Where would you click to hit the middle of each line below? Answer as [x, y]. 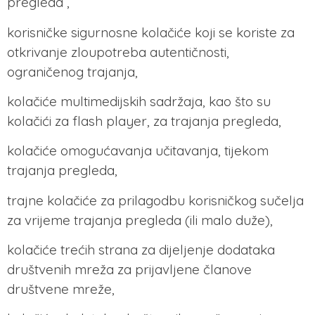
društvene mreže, [61, 289]
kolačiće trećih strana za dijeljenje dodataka [141, 250]
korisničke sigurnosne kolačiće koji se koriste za [151, 32]
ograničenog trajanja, [72, 71]
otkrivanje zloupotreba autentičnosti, [118, 52]
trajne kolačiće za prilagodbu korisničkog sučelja [155, 200]
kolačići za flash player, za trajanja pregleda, [144, 121]
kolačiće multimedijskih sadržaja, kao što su [139, 101]
